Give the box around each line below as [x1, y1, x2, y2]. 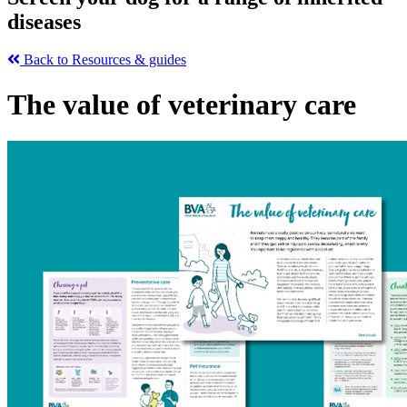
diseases [7, 9, 81, 34]
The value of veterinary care [7, 87, 356, 121]
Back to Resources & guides [20, 52, 186, 68]
